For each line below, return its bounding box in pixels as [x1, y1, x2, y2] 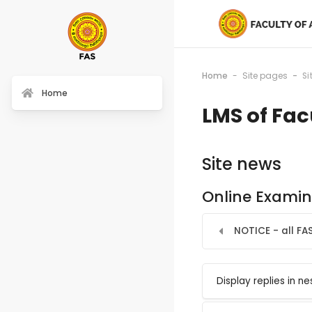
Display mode [202, 279, 279, 296]
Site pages [242, 70, 288, 81]
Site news [202, 152, 281, 175]
